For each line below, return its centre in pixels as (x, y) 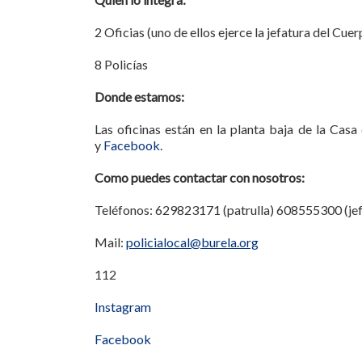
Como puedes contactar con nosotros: (200, 177)
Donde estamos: (139, 97)
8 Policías (121, 64)
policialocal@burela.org (192, 242)
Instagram (123, 307)
